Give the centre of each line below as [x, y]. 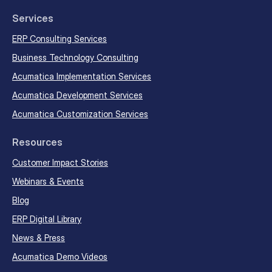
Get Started [131, 239]
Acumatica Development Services [77, 95]
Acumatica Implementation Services [82, 76]
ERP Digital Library [47, 219]
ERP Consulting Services [59, 39]
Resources [37, 142]
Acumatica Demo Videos [60, 257]
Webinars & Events [48, 182]
